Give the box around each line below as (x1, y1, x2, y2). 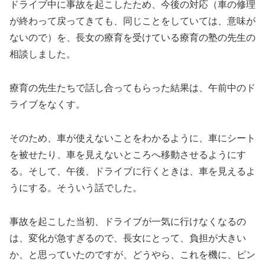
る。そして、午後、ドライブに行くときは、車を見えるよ (9, 166, 256, 176)
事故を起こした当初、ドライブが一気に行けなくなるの (9, 216, 246, 227)
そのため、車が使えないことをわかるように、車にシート (9, 132, 256, 143)
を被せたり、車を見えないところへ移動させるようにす (9, 149, 246, 160)
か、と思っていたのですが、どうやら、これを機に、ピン (9, 249, 256, 260)
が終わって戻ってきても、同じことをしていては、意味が (9, 16, 256, 27)
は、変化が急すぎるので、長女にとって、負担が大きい (9, 232, 246, 243)
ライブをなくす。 (9, 99, 85, 109)
